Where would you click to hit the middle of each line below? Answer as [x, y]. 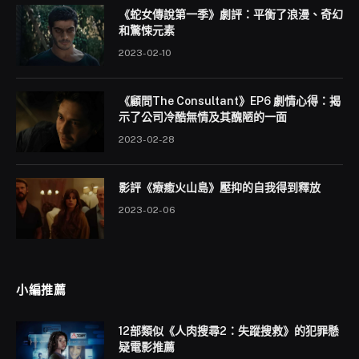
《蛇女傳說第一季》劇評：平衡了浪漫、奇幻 [231, 15]
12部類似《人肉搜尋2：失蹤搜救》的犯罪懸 [229, 331]
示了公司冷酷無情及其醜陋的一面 [203, 117]
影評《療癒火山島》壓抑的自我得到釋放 [220, 188]
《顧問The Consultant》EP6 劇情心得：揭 [230, 101]
